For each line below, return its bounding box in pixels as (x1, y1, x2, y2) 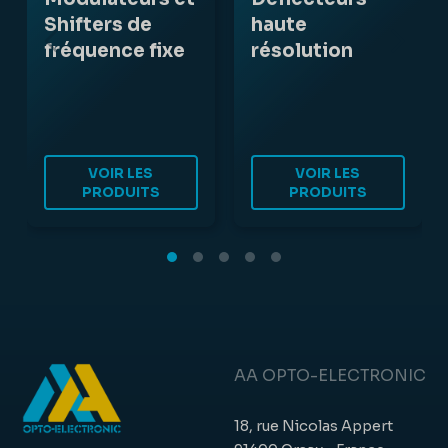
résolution (251, 39, 353, 63)
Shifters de (43, 13, 152, 37)
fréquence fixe (43, 39, 185, 63)
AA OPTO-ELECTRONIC (234, 366, 427, 387)
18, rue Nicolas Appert (234, 416, 394, 435)
